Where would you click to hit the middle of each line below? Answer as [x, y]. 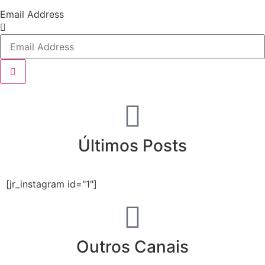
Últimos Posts [132, 146]
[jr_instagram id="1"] [51, 184]
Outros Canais [132, 247]
